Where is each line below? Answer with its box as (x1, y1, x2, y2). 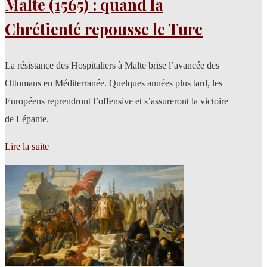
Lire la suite (5, 141, 49, 151)
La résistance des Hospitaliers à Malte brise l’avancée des (5, 60, 219, 70)
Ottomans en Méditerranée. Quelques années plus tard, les (5, 77, 222, 88)
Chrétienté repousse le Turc (5, 18, 203, 39)
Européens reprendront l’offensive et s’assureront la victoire (5, 95, 228, 106)
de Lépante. (5, 113, 49, 124)
